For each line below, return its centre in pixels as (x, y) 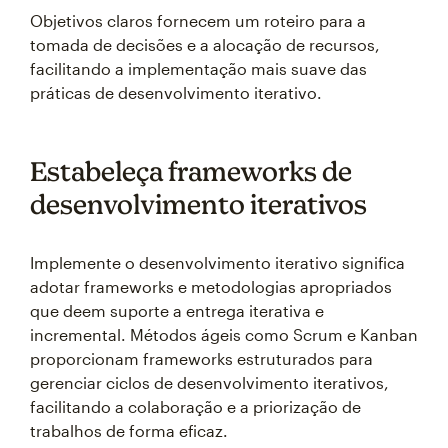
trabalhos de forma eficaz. (129, 430)
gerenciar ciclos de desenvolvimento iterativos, (209, 382)
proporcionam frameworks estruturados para (201, 358)
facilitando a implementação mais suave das (198, 68)
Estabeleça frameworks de (191, 171)
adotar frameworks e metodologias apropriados (211, 286)
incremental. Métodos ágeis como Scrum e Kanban (224, 334)
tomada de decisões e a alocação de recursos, (205, 44)
